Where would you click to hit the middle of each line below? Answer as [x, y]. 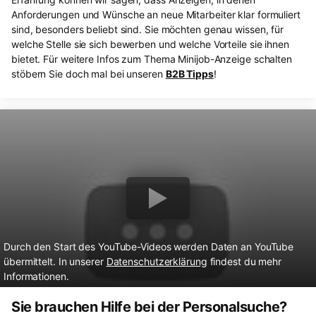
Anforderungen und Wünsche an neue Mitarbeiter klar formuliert [156, 15]
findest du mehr [244, 262]
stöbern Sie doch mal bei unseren [89, 74]
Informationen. [36, 276]
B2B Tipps [189, 74]
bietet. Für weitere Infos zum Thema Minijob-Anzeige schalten [152, 59]
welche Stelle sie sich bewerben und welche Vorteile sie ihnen [150, 44]
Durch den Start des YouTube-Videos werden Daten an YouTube [149, 247]
